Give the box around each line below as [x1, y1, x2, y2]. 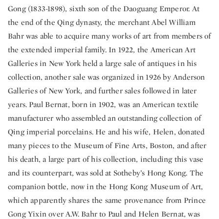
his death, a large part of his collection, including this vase [8, 154, 204, 165]
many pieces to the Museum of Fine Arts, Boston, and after [8, 140, 207, 151]
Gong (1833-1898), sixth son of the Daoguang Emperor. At [8, 3, 200, 14]
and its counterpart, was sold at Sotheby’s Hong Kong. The [8, 168, 204, 178]
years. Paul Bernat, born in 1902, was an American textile [8, 99, 199, 110]
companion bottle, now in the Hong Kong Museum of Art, [8, 181, 203, 192]
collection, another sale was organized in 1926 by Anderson [8, 72, 205, 83]
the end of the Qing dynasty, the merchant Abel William [8, 17, 196, 28]
